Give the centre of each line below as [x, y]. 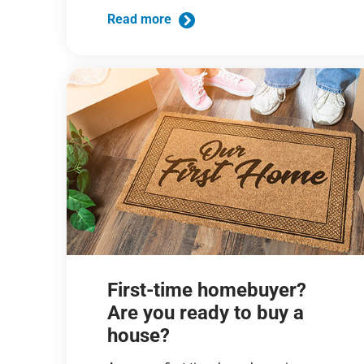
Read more [141, 19]
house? [139, 335]
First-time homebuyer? [207, 290]
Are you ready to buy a [206, 312]
